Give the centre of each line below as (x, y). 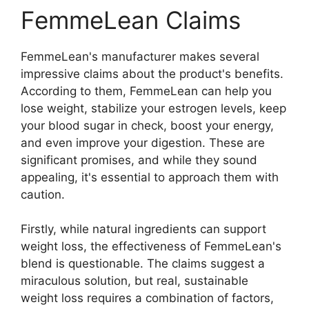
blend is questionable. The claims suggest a (143, 264)
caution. (43, 194)
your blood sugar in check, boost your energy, (147, 125)
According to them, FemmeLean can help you (146, 91)
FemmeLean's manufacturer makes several (140, 56)
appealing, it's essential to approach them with (150, 177)
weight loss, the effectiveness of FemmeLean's (151, 247)
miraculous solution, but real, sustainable (134, 281)
